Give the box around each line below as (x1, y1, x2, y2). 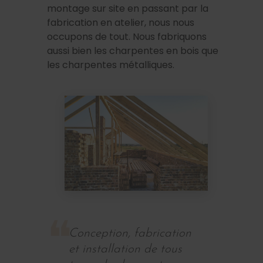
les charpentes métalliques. (47, 58, 174, 72)
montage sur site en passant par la (47, 2, 208, 15)
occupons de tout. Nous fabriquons (47, 30, 207, 43)
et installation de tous (68, 243, 182, 256)
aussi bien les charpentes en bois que (47, 44, 218, 58)
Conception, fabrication (68, 227, 191, 240)
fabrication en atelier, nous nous (47, 16, 194, 29)
